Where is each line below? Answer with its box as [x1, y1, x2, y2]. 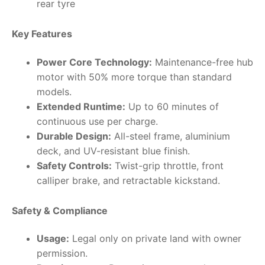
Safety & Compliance [12, 204, 108, 216]
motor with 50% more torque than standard [36, 70, 232, 83]
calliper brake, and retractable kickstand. [36, 174, 220, 186]
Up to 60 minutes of [125, 100, 219, 112]
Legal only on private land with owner [69, 232, 241, 245]
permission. [36, 247, 88, 260]
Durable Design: [36, 130, 111, 142]
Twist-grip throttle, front [111, 159, 224, 172]
